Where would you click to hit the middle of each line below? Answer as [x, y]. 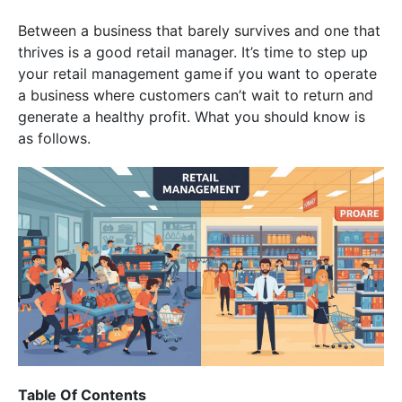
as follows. [54, 138]
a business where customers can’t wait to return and [196, 95]
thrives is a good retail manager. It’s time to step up [193, 52]
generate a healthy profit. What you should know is [192, 117]
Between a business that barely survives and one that [199, 31]
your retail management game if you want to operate [197, 74]
